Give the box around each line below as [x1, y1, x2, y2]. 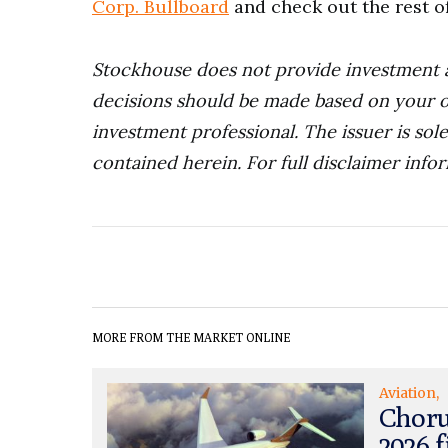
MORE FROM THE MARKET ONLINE [92, 330, 290, 345]
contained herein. [92, 151, 241, 174]
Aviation [378, 384, 436, 402]
